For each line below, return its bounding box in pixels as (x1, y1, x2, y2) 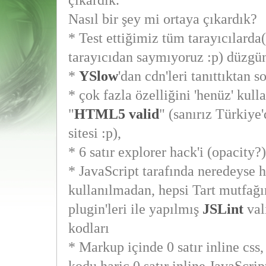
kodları (68, 220, 109, 236)
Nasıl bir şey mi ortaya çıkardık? (68, 11, 257, 27)
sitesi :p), (68, 125, 121, 141)
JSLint (202, 201, 243, 217)
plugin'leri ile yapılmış (68, 201, 202, 217)
